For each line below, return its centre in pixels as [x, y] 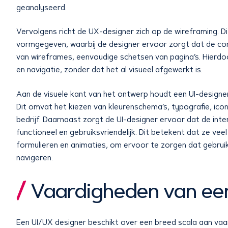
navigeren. [35, 158]
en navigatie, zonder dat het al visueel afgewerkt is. [109, 70]
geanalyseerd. [41, 7]
